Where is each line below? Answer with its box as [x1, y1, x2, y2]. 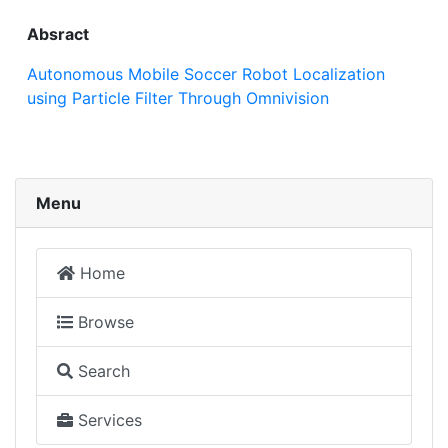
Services [73, 410, 142, 431]
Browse [73, 312, 134, 333]
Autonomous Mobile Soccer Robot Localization [27, 64, 385, 85]
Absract [27, 24, 89, 45]
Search [73, 361, 130, 382]
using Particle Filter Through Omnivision [27, 88, 329, 109]
